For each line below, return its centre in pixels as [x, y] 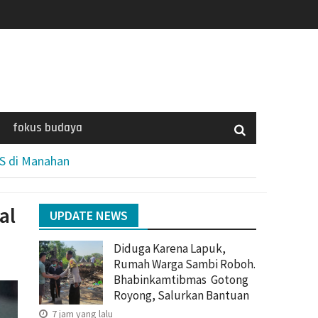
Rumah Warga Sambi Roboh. [185, 264]
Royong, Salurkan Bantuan [182, 295]
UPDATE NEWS [89, 215]
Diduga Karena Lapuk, [170, 248]
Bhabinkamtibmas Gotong [181, 279]
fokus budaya [48, 127]
